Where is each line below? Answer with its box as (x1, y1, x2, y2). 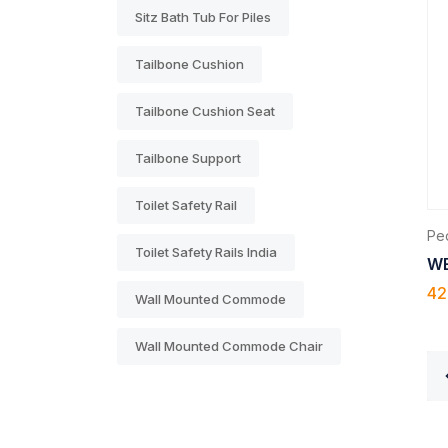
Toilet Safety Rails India (135, 243, 277, 260)
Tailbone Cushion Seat (135, 102, 275, 119)
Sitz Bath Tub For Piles (135, 8, 271, 25)
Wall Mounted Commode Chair (135, 337, 323, 354)
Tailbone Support (135, 149, 241, 166)
